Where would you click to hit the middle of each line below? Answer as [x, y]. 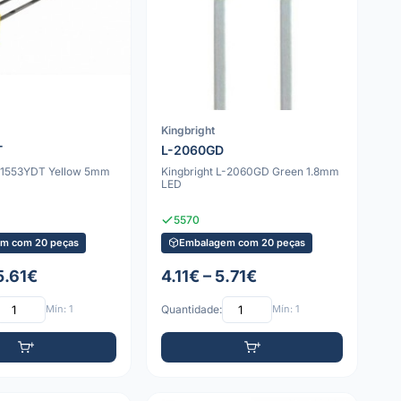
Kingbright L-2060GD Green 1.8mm [251, 171]
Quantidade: [192, 310]
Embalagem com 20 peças [243, 242]
